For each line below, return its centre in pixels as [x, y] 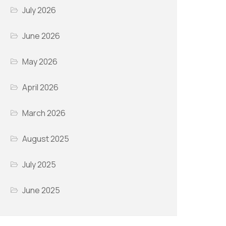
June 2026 [41, 36]
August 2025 [46, 139]
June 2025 [41, 190]
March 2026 [44, 113]
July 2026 [39, 10]
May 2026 [40, 62]
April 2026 [41, 88]
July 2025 [39, 165]
